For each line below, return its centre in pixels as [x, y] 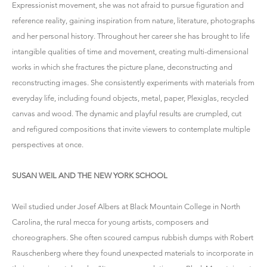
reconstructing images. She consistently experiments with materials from [133, 83]
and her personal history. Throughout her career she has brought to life [131, 36]
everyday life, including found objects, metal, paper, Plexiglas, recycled [130, 98]
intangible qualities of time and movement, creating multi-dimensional [130, 52]
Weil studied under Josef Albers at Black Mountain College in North [126, 207]
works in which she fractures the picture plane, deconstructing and [122, 67]
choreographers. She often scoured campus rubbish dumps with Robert [133, 237]
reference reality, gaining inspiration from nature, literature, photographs [133, 21]
